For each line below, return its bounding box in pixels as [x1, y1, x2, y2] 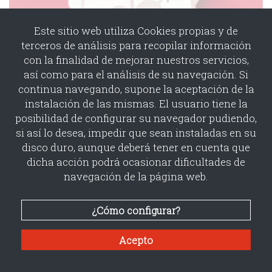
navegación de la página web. [64, 169, 208, 183]
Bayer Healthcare [120, 149, 174, 158]
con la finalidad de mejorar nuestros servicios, [23, 53, 249, 67]
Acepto [119, 234, 153, 246]
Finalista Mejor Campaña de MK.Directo [9, 150, 176, 161]
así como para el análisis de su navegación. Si [24, 67, 248, 81]
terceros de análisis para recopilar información [21, 38, 251, 52]
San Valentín [104, 102, 168, 117]
